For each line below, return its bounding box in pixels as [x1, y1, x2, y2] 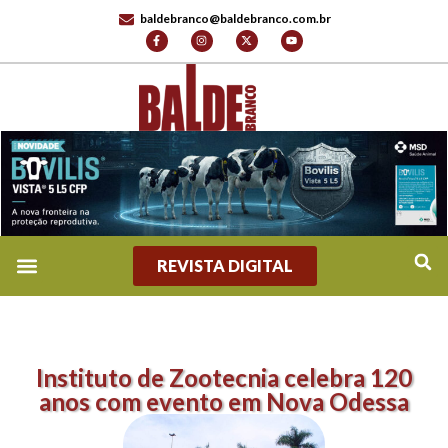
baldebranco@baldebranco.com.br [140, 11, 332, 26]
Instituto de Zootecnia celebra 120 [36, 363, 412, 393]
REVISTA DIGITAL [157, 256, 293, 276]
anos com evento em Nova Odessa [39, 387, 409, 417]
